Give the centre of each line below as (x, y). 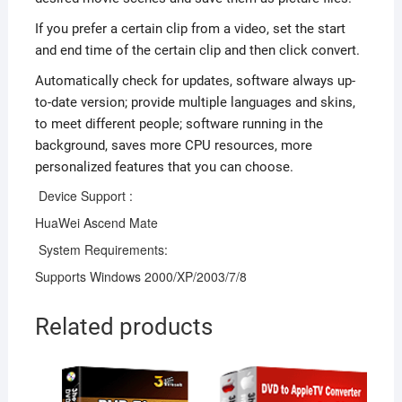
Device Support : (83, 196)
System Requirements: (101, 250)
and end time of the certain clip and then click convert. (199, 51)
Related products (123, 327)
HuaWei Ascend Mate (96, 223)
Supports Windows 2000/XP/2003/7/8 (140, 277)
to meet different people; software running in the (179, 124)
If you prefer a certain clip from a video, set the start (190, 29)
